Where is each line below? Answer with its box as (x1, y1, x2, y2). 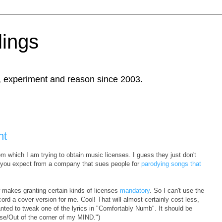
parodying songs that (141, 160, 201, 167)
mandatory (120, 186, 150, 194)
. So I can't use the (150, 186, 204, 194)
